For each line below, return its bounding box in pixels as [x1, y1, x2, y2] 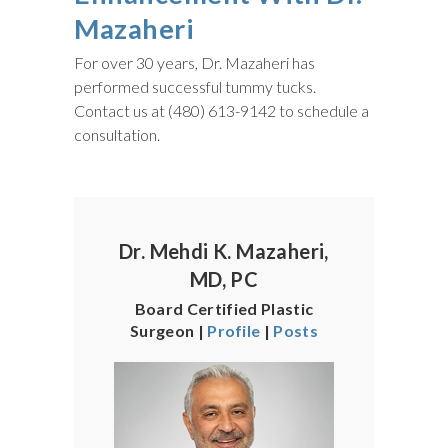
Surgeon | [129, 320, 208, 340]
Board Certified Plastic [134, 298, 314, 318]
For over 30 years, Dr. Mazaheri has [74, 52, 315, 72]
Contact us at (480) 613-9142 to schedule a [74, 100, 369, 120]
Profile [207, 320, 261, 340]
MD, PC [189, 266, 259, 291]
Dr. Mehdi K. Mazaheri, [119, 238, 329, 263]
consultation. [74, 124, 160, 144]
